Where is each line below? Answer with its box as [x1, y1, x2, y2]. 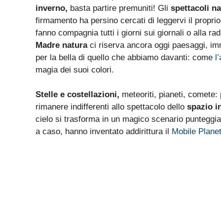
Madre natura [36, 40, 87, 50]
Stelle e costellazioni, [36, 90, 119, 100]
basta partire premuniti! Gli [68, 3, 171, 13]
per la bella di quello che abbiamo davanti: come [36, 52, 215, 62]
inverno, [36, 3, 68, 13]
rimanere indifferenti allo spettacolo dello [36, 102, 187, 112]
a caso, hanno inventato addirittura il [36, 127, 172, 137]
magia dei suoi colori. [36, 65, 114, 74]
